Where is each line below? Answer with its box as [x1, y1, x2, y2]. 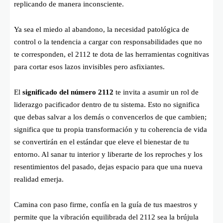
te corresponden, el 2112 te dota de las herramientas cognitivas [14, 50, 209, 58]
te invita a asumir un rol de [113, 88, 199, 96]
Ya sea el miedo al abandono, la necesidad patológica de [14, 25, 189, 33]
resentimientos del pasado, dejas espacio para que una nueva [14, 162, 203, 171]
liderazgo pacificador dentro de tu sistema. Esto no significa [14, 100, 200, 109]
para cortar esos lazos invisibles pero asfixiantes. [14, 62, 165, 71]
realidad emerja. [14, 175, 64, 183]
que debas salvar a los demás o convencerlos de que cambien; [14, 112, 207, 121]
